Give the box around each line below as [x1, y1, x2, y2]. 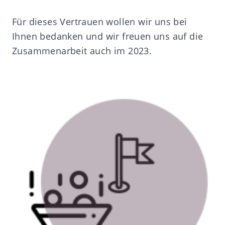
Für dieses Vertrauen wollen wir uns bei [12, 16, 187, 28]
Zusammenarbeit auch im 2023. [12, 45, 152, 57]
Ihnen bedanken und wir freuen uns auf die [12, 30, 203, 43]
